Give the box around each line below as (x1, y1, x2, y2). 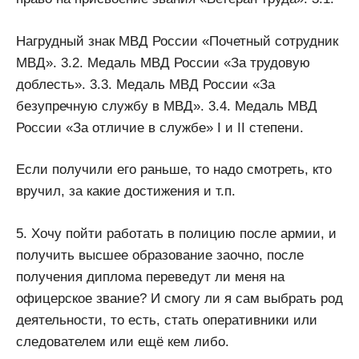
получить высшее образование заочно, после (16, 247, 304, 263)
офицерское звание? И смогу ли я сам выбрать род (16, 290, 343, 306)
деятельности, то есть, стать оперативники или (16, 312, 317, 328)
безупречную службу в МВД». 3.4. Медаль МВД (16, 98, 317, 114)
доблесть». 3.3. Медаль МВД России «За (16, 76, 275, 92)
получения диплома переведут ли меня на (16, 268, 284, 284)
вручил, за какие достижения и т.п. (16, 184, 236, 200)
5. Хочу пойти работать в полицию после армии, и (16, 225, 337, 241)
